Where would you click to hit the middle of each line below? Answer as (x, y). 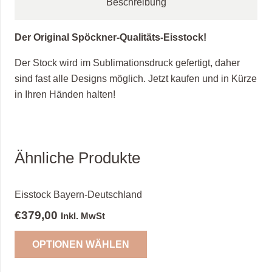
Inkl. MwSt (83, 216)
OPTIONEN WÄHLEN (80, 245)
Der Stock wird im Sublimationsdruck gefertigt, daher (127, 63)
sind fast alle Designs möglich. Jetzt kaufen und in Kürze (136, 78)
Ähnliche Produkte (77, 158)
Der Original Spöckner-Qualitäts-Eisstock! (110, 37)
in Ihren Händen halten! (65, 94)
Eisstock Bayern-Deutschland (78, 194)
